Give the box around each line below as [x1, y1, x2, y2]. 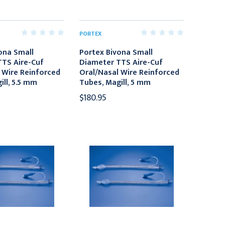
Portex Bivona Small [79, 45, 153, 59]
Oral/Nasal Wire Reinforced [79, 65, 180, 79]
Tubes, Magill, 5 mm [79, 75, 151, 89]
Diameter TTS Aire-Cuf [79, 55, 163, 69]
